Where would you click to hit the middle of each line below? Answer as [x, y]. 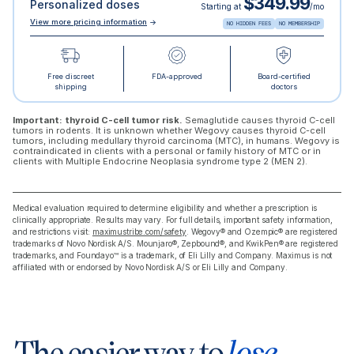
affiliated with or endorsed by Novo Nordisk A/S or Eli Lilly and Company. [150, 267]
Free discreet [70, 76]
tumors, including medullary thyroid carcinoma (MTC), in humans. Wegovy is [176, 141]
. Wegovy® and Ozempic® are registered [262, 232]
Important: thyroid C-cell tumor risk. [98, 120]
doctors [284, 87]
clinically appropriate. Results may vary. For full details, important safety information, [173, 220]
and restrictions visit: [53, 232]
